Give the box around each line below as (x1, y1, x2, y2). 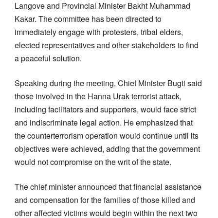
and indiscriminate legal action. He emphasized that (15, 116, 193, 128)
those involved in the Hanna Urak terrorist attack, (15, 90, 182, 102)
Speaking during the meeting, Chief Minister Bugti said (15, 77, 202, 89)
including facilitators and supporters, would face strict (15, 103, 196, 115)
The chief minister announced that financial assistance (15, 181, 201, 192)
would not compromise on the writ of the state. (15, 156, 171, 167)
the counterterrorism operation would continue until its (15, 129, 199, 141)
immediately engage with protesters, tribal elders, (15, 26, 183, 37)
